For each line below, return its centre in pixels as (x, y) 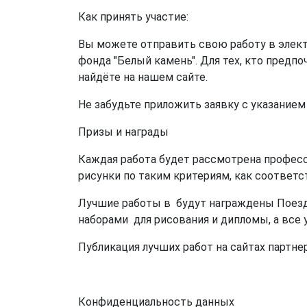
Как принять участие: (133, 17)
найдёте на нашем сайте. (143, 77)
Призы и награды (123, 132)
